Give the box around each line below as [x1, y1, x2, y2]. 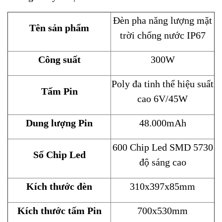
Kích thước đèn [26, 180, 92, 192]
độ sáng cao [139, 156, 186, 167]
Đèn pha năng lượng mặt [113, 14, 212, 26]
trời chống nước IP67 [119, 29, 206, 41]
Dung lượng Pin [26, 117, 93, 128]
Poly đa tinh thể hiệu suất [111, 78, 214, 89]
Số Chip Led [33, 149, 86, 160]
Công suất [38, 54, 81, 65]
